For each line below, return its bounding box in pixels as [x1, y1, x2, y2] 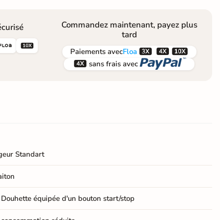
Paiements [70, 47, 106, 57]
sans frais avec [89, 59, 138, 69]
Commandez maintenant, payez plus [61, 19, 197, 30]
